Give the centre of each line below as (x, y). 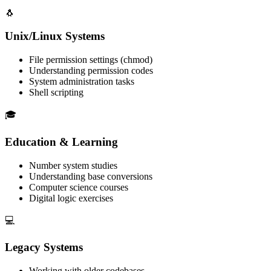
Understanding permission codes (91, 71)
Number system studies (73, 165)
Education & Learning (61, 142)
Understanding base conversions (91, 176)
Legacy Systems (44, 247)
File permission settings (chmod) (91, 60)
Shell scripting (56, 93)
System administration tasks (82, 82)
